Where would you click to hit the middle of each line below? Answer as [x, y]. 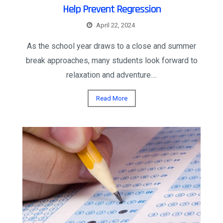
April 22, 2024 [115, 25]
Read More [111, 98]
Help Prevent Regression [111, 9]
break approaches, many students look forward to [111, 60]
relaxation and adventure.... [111, 75]
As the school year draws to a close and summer [111, 46]
